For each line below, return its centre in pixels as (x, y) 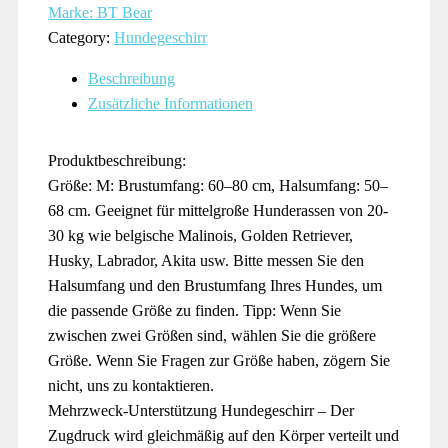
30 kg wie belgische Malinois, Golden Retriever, (200, 235)
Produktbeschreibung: (117, 160)
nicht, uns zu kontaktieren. (131, 385)
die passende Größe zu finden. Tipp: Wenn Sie (194, 310)
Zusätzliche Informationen (170, 103)
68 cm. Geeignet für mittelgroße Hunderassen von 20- (218, 210)
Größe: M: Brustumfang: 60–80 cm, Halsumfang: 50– (218, 185)
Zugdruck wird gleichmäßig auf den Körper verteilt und (223, 435)
